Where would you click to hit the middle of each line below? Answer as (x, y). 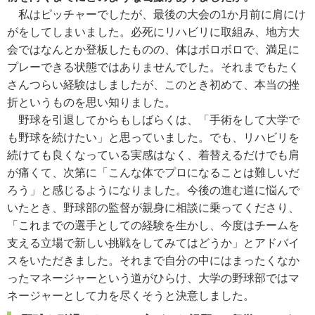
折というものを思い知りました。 (91, 102)
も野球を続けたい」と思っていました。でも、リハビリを (153, 137)
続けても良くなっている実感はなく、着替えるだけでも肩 (153, 155)
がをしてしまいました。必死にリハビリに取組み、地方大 (153, 32)
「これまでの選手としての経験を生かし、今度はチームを (153, 225)
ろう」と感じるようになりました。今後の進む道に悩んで (153, 190)
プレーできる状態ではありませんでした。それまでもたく (153, 67)
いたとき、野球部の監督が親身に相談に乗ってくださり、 (153, 207)
